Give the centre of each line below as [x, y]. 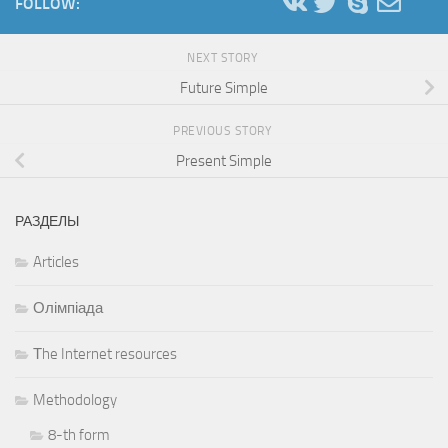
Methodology [75, 399]
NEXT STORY [224, 57]
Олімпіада [68, 307]
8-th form [79, 434]
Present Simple [224, 160]
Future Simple [224, 87]
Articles [56, 261]
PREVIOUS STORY [224, 130]
